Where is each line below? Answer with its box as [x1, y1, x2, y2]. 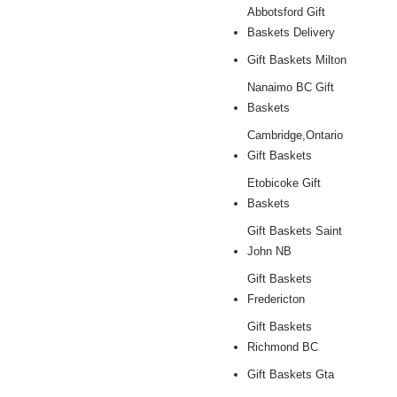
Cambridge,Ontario [247, 128, 343, 143]
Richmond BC [247, 340, 318, 354]
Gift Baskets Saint [247, 224, 342, 238]
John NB [247, 245, 292, 259]
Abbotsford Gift [247, 5, 325, 19]
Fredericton [247, 292, 305, 307]
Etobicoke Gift [247, 176, 321, 191]
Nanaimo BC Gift [247, 81, 334, 95]
